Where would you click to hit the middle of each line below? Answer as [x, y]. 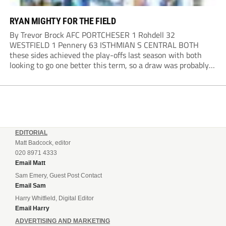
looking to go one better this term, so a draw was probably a [112, 65]
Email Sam [31, 186]
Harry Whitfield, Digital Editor [54, 199]
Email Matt [30, 163]
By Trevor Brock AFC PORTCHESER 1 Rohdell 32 [92, 35]
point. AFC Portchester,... [51, 86]
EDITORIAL [31, 133]
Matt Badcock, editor [43, 143]
